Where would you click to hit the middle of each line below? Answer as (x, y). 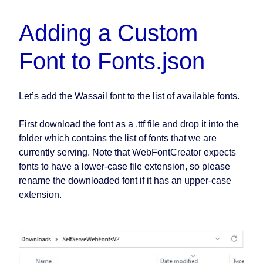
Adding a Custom (108, 33)
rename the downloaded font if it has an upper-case (125, 180)
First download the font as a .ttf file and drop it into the (129, 124)
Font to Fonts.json (112, 61)
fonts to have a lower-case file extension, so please (124, 166)
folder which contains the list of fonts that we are (118, 138)
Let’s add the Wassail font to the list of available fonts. (129, 96)
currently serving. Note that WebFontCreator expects (127, 152)
